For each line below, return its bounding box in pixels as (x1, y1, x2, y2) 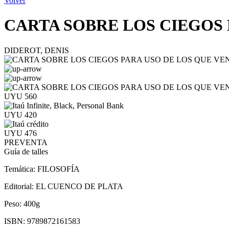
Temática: (4, 164, 37, 173)
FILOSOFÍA (37, 164, 80, 173)
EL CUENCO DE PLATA (36, 181, 123, 191)
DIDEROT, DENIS (4, 45, 69, 55)
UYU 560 (4, 91, 37, 101)
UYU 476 (4, 128, 37, 138)
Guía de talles (4, 147, 48, 156)
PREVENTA (4, 138, 48, 147)
